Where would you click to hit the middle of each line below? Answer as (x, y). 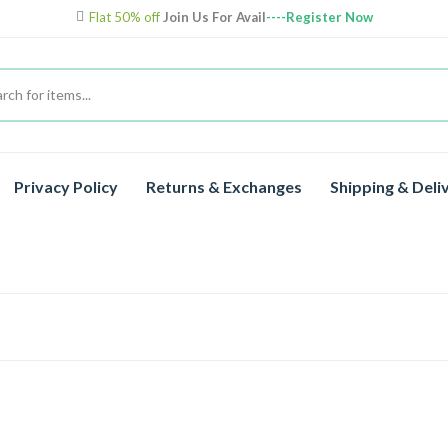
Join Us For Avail (214, 17)
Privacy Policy (66, 186)
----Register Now (319, 17)
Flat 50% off (125, 17)
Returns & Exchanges (224, 186)
